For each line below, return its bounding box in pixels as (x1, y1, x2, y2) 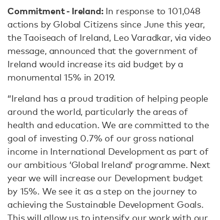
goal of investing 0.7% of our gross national (7, 133, 194, 143)
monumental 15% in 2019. (7, 72, 116, 82)
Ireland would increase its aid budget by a (7, 58, 184, 69)
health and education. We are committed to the (7, 119, 209, 130)
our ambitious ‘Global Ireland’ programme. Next (7, 159, 210, 170)
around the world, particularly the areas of (7, 106, 189, 117)
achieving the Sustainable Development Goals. (7, 199, 204, 210)
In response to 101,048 (103, 5, 200, 16)
